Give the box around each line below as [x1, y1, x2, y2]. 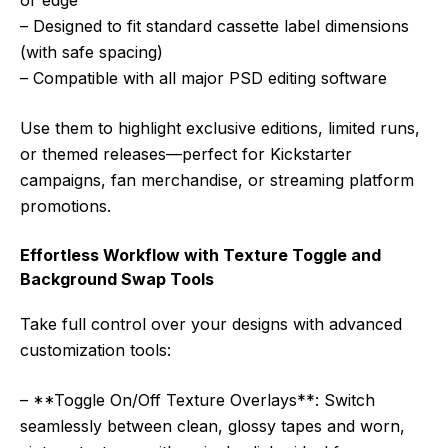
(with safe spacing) [20, 42, 163, 63]
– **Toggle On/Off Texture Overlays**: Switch [20, 390, 375, 411]
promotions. [20, 196, 111, 217]
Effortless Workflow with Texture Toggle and [20, 245, 381, 266]
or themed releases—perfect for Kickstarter [20, 144, 352, 165]
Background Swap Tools [20, 269, 214, 290]
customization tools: [20, 340, 171, 361]
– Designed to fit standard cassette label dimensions [20, 16, 409, 37]
